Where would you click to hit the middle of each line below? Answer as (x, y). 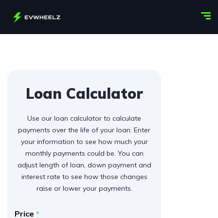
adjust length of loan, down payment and (84, 165)
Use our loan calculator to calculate (84, 118)
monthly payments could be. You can (84, 153)
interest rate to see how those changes (84, 177)
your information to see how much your (84, 142)
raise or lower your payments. (84, 188)
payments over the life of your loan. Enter (84, 130)
